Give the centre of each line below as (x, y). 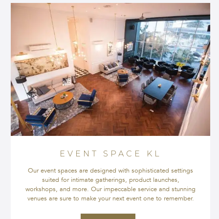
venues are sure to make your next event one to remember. (110, 198)
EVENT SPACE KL (110, 153)
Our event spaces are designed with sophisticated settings (111, 170)
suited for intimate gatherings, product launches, (110, 180)
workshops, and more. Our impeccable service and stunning (111, 189)
